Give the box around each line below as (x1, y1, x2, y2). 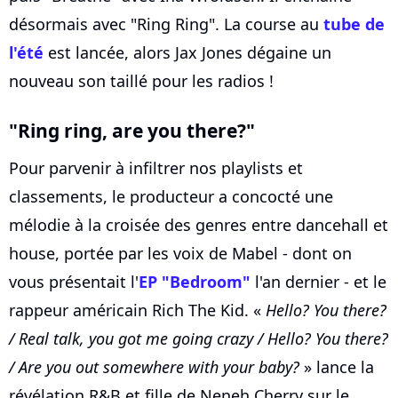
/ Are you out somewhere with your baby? (9, 356, 299, 378)
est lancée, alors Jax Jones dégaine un (44, 42, 331, 64)
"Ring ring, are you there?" (9, 117, 255, 144)
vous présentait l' (9, 271, 139, 293)
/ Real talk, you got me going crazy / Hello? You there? (9, 328, 388, 350)
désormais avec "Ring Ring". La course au (9, 13, 323, 36)
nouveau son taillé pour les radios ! (9, 70, 274, 92)
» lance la (299, 356, 374, 378)
